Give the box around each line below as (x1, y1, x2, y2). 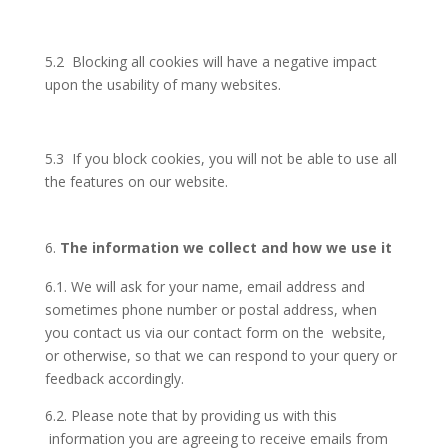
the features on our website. (44, 172, 228, 191)
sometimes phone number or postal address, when (44, 300, 377, 319)
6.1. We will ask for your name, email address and (44, 277, 365, 296)
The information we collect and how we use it (59, 238, 392, 257)
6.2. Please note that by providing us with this (44, 406, 337, 425)
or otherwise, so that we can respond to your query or (44, 346, 397, 365)
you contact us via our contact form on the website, (44, 323, 386, 342)
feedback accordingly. (44, 369, 184, 388)
